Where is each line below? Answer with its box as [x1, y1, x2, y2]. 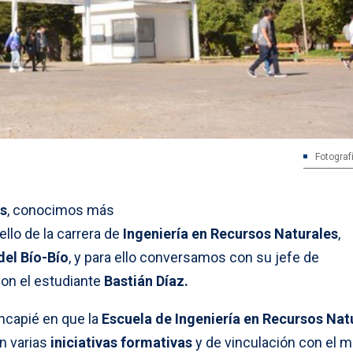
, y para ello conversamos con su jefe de [69, 248, 319, 266]
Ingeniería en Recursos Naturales [120, 225, 338, 242]
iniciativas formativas [50, 333, 192, 351]
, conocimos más [7, 201, 114, 218]
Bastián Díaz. [104, 272, 188, 289]
